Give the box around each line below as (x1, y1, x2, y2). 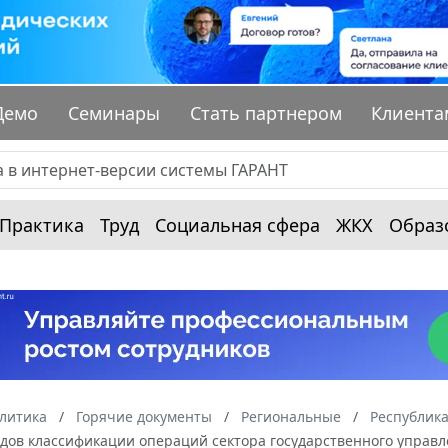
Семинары (68, 101, 161, 126)
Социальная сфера (155, 213, 320, 238)
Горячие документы (76, 407, 212, 427)
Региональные (241, 407, 341, 427)
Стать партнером (189, 101, 342, 126)
